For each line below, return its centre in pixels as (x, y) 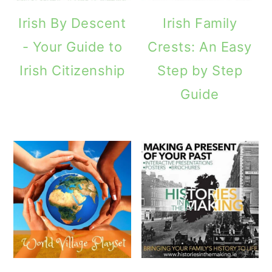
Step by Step (200, 71)
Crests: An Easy (200, 47)
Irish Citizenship (72, 71)
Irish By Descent (72, 23)
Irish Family (200, 23)
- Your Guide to (72, 47)
